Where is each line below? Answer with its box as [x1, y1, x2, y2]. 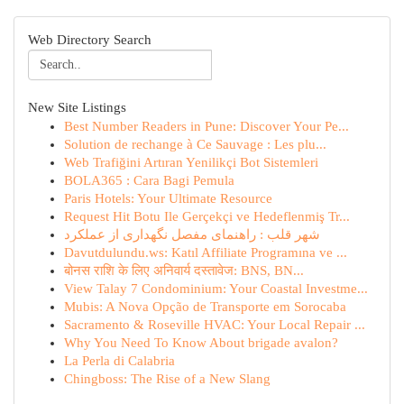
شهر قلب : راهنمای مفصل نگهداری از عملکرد [64, 227, 320, 242]
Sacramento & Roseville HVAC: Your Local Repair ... [64, 317, 365, 332]
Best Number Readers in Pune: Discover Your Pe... [64, 119, 349, 133]
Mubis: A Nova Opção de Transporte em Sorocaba [64, 299, 346, 314]
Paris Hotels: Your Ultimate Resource [64, 191, 272, 206]
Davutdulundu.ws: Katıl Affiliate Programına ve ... [64, 245, 347, 260]
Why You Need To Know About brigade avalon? [64, 335, 338, 350]
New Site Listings [28, 100, 126, 115]
